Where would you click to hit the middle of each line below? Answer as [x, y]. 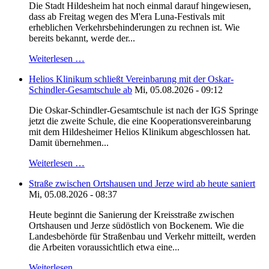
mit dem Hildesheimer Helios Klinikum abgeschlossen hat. [140, 132]
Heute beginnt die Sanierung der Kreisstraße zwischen [131, 215]
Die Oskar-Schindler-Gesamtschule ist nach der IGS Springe [144, 110]
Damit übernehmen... [69, 143]
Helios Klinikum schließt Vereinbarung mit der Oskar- [131, 79]
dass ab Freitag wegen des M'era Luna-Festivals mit [127, 17]
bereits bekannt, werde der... [82, 38]
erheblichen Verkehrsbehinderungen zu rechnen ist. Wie [134, 28]
